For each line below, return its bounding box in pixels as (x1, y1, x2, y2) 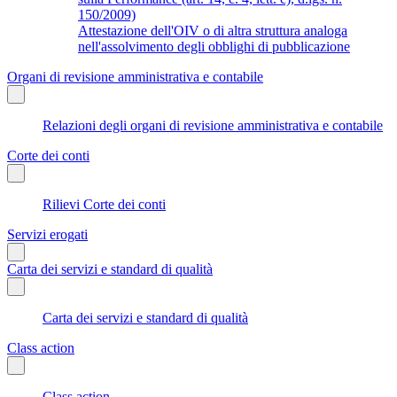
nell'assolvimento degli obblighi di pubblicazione (78, 38, 350, 54)
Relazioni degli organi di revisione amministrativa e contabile (43, 117, 383, 133)
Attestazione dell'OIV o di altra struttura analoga (78, 22, 347, 38)
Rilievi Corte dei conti (43, 196, 166, 212)
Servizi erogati (7, 226, 88, 242)
